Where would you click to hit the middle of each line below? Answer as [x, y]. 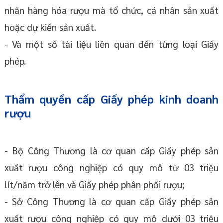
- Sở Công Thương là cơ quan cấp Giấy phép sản [111, 201]
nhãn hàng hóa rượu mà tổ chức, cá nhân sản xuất [111, 10]
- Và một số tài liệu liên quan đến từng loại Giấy [111, 44]
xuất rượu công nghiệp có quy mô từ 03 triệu [111, 167]
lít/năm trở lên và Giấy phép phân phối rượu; [94, 184]
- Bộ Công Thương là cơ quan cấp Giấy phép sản [111, 151]
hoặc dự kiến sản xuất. [50, 27]
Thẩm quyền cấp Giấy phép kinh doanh [111, 99]
